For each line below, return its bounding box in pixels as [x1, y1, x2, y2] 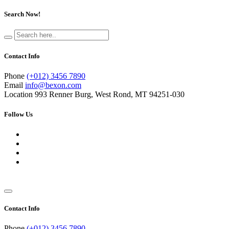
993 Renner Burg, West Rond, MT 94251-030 [35, 89, 185, 99]
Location [4, 89, 33, 99]
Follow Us [4, 110, 33, 118]
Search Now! [4, 10, 40, 18]
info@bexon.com [25, 80, 81, 89]
